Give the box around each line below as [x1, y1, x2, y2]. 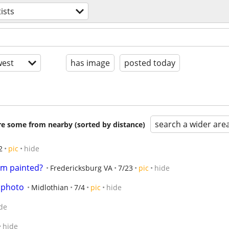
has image [71, 57, 110, 68]
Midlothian [31, 182, 68, 192]
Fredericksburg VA [50, 163, 112, 173]
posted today [124, 57, 175, 68]
